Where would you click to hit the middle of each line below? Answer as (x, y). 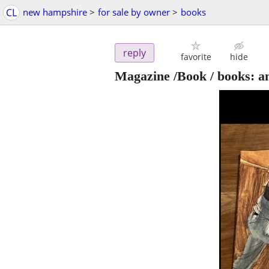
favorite (196, 57)
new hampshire (55, 12)
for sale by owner (134, 12)
